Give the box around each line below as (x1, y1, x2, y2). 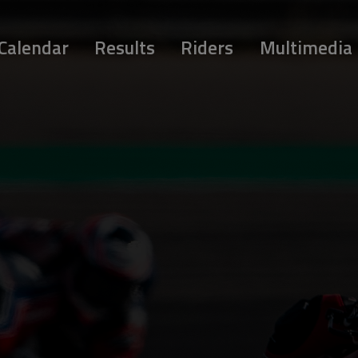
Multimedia (259, 34, 352, 62)
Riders (181, 34, 234, 62)
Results (94, 34, 156, 62)
